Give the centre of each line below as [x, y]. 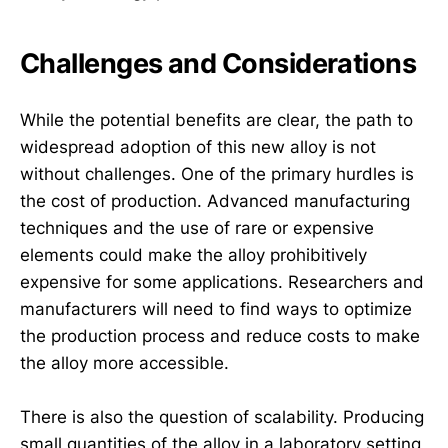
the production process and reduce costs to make [220, 335]
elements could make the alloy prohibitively [193, 254]
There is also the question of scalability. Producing [222, 416]
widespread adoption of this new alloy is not [198, 146]
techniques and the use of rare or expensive [197, 227]
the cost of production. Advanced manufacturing [215, 200]
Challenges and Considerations [218, 64]
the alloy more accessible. [124, 362]
